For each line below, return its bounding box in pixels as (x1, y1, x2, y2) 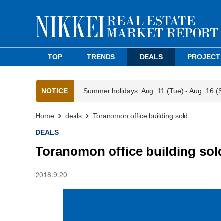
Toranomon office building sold (93, 112, 188, 120)
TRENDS (87, 53, 115, 61)
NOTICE (41, 87, 68, 95)
